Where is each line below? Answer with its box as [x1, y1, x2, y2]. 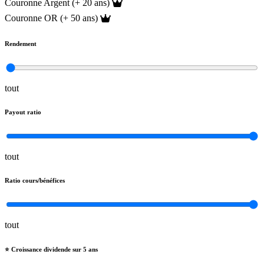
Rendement [5, 40, 37, 48]
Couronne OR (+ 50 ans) [5, 13, 98, 24]
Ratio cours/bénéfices [5, 177, 65, 184]
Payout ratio [5, 108, 41, 116]
